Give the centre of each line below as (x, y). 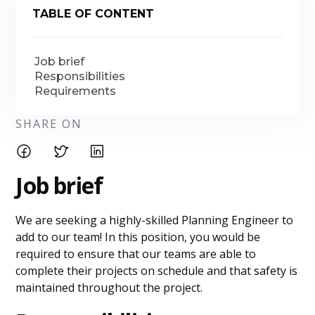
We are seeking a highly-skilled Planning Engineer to (155, 220)
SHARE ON (49, 124)
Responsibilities (80, 76)
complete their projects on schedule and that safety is (157, 271)
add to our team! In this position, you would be (138, 237)
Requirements (76, 91)
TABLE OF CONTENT (94, 14)
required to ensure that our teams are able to (136, 254)
